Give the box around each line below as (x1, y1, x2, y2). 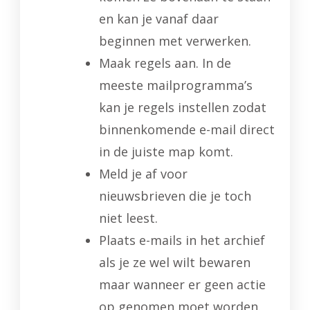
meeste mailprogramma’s (99, 76, 253, 93)
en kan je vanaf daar (99, 10, 219, 27)
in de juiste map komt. (99, 143, 233, 160)
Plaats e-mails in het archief (99, 231, 265, 248)
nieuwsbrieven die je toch (99, 187, 251, 204)
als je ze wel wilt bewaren (99, 253, 250, 271)
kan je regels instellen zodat (99, 98, 266, 116)
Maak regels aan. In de (99, 54, 231, 71)
